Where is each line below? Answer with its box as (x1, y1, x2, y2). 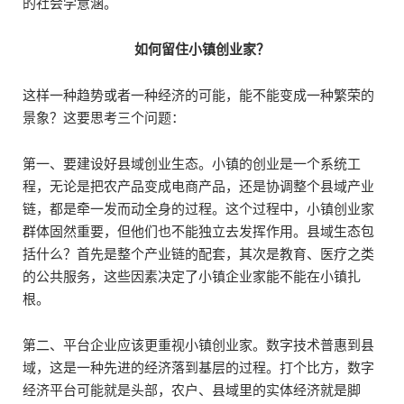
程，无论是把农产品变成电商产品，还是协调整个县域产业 (23, 177, 374, 195)
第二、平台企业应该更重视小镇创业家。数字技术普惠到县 (23, 335, 374, 353)
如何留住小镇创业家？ (134, 40, 270, 58)
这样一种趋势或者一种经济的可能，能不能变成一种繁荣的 (23, 86, 374, 104)
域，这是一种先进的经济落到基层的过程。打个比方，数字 (23, 358, 374, 376)
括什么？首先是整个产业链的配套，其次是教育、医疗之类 (23, 244, 374, 262)
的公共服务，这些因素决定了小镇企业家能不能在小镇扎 (23, 267, 361, 285)
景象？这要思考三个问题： (23, 108, 185, 126)
